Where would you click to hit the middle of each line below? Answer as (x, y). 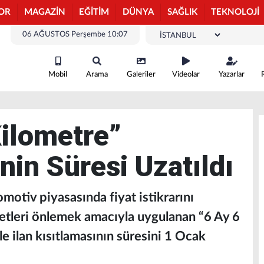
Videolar (186, 75)
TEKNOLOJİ (235, 12)
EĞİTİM (94, 12)
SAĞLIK (182, 12)
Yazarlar (232, 75)
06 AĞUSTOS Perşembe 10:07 (75, 34)
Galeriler (141, 75)
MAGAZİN (45, 12)
